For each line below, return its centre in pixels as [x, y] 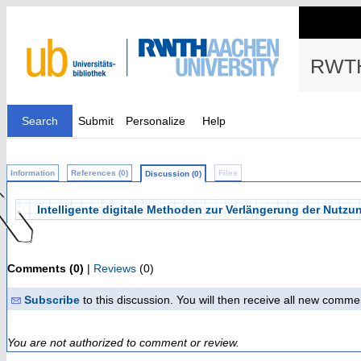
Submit [96, 121]
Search [40, 121]
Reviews [115, 268]
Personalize [156, 121]
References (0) [100, 173]
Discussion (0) [173, 174]
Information [33, 173]
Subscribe [52, 300]
